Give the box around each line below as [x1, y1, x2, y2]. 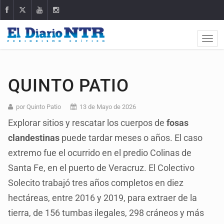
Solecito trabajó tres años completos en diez [8, 177, 184, 188]
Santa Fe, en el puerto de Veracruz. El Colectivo [8, 162, 195, 173]
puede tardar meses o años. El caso [59, 132, 203, 143]
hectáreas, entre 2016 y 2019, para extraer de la [8, 192, 197, 203]
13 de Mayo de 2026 [79, 102, 136, 110]
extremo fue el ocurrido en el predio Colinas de [8, 147, 192, 158]
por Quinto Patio [16, 102, 61, 110]
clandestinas [8, 132, 60, 143]
